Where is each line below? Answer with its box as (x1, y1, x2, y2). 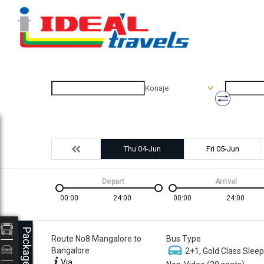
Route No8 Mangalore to (51, 233, 141, 243)
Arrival (215, 177, 237, 186)
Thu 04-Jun (124, 144, 161, 153)
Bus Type (166, 233, 201, 243)
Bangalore (51, 245, 90, 255)
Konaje (145, 84, 169, 93)
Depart (101, 177, 125, 186)
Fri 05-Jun (206, 144, 239, 153)
